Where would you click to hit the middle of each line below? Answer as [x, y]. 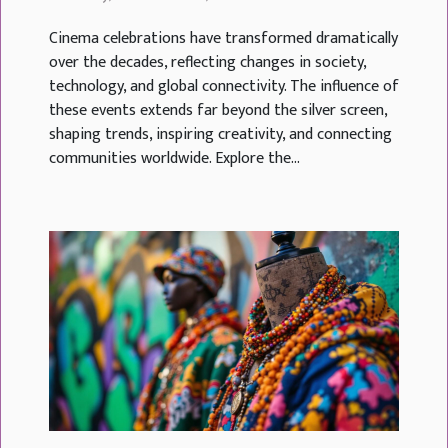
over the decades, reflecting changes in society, [207, 62]
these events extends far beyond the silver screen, [218, 110]
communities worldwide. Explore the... [174, 158]
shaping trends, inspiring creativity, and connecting [220, 134]
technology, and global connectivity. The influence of [224, 86]
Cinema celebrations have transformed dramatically [223, 38]
